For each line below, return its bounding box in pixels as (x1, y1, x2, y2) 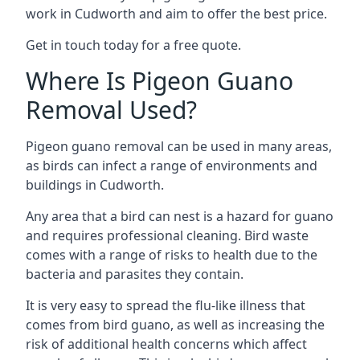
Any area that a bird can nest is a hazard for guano (26, 207, 333, 225)
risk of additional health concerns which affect (26, 335, 307, 353)
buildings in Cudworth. (26, 176, 164, 194)
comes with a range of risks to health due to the (26, 246, 317, 264)
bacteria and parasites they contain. (26, 265, 243, 283)
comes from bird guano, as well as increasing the (26, 316, 325, 333)
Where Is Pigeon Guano (26, 64, 293, 97)
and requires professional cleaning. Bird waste (26, 227, 309, 244)
